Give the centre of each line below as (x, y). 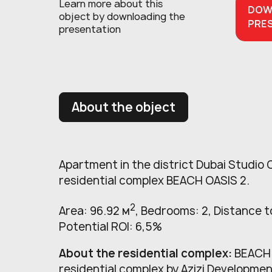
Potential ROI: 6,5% (110, 226)
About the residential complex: (147, 253)
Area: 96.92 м (94, 211)
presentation (90, 29)
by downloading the (139, 17)
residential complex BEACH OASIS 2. (154, 180)
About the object (124, 107)
